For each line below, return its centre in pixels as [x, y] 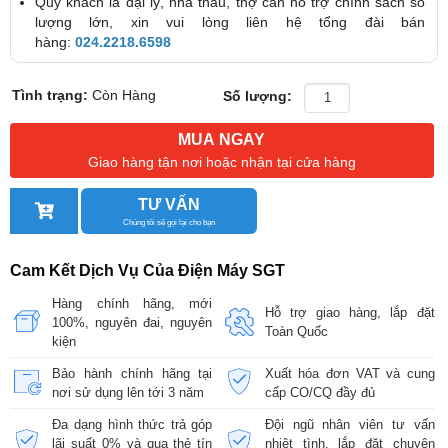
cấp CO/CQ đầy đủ [319, 392]
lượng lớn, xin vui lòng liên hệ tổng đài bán [230, 21]
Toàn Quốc [296, 332]
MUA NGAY [222, 139]
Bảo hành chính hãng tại [132, 373]
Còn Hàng [124, 95]
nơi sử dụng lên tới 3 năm [128, 392]
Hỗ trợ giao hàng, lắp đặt [349, 313]
